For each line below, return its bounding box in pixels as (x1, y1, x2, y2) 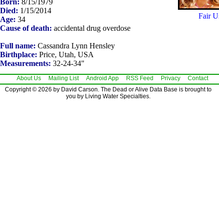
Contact (188, 75, 208, 82)
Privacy (161, 75, 180, 82)
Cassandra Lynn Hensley (36, 42, 115, 50)
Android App (86, 75, 119, 82)
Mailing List (48, 75, 79, 82)
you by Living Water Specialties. (66, 93, 151, 100)
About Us (17, 75, 41, 82)
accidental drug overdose (52, 24, 131, 33)
